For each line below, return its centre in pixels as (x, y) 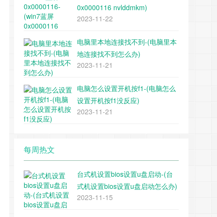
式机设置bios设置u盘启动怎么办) (127, 186)
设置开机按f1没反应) (108, 100)
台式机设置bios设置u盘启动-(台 (125, 174)
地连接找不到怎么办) (109, 54)
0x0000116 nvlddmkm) (112, 7)
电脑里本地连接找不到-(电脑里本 (127, 42)
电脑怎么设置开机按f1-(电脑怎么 (126, 88)
